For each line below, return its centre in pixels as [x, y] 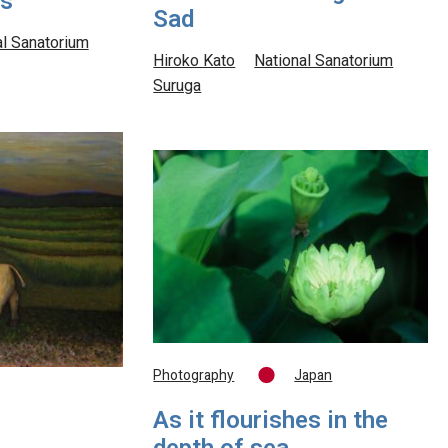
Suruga [177, 87]
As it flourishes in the [271, 421]
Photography [194, 376]
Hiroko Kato [194, 62]
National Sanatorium [324, 62]
